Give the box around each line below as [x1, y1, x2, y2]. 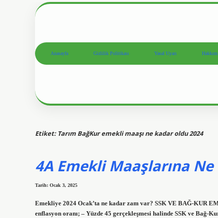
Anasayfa [51, 51, 68, 56]
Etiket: [35, 128, 57, 138]
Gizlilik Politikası [93, 51, 129, 56]
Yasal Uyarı [154, 51, 177, 56]
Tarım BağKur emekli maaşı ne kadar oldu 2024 [57, 128, 203, 138]
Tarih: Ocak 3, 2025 [35, 182, 77, 188]
